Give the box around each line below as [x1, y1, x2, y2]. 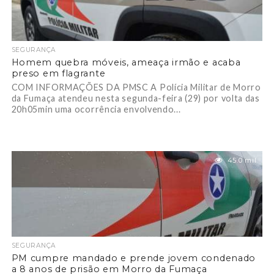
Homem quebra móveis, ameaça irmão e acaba [11, 57, 241, 68]
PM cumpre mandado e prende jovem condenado [11, 253, 256, 264]
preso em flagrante [11, 68, 106, 79]
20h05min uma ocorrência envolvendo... [11, 104, 181, 114]
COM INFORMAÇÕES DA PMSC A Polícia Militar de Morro [11, 82, 261, 92]
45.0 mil [227, 156, 257, 165]
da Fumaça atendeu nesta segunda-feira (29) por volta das [11, 93, 260, 103]
